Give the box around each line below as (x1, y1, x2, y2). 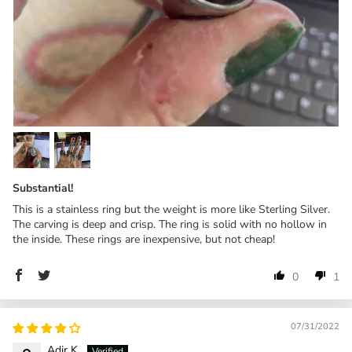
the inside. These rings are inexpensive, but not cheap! (13, 231, 275, 247)
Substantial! (13, 180, 73, 196)
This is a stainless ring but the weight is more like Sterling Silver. (13, 201, 330, 217)
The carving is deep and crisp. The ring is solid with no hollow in (13, 216, 327, 232)
